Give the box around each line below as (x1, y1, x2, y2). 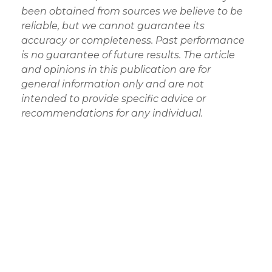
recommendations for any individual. (21, 107, 203, 120)
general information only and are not (21, 78, 204, 90)
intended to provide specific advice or (21, 93, 206, 105)
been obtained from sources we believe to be (21, 5, 243, 18)
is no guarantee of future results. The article (21, 49, 235, 61)
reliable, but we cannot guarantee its (21, 20, 205, 32)
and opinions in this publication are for (21, 64, 211, 76)
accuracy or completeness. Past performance (21, 35, 245, 47)
